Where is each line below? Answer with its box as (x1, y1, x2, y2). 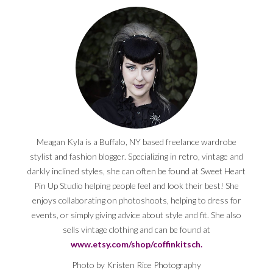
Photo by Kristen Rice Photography (72, 260, 201, 271)
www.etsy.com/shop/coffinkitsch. (71, 239, 202, 250)
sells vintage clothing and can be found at (63, 224, 210, 235)
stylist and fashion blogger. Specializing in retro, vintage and (30, 151, 243, 162)
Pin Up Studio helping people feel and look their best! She (34, 180, 239, 191)
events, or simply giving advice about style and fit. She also (32, 210, 241, 221)
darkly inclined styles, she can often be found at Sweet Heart (27, 166, 246, 177)
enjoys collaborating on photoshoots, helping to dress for (32, 195, 241, 206)
